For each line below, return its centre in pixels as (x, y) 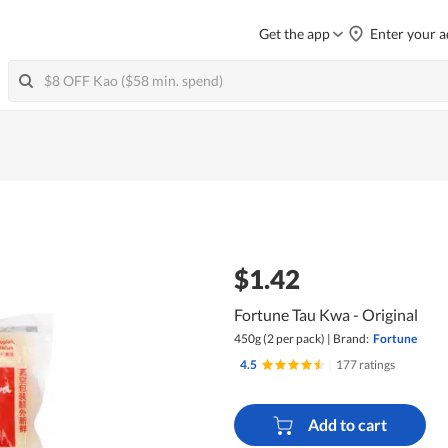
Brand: (350, 338)
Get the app (294, 33)
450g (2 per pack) (279, 338)
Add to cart (347, 425)
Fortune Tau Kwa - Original (325, 314)
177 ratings (365, 364)
